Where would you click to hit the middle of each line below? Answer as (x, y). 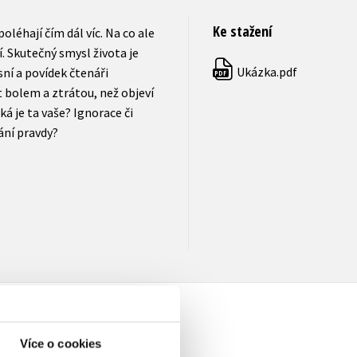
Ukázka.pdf (265, 71)
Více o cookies (61, 343)
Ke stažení (242, 31)
